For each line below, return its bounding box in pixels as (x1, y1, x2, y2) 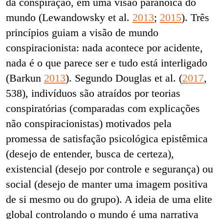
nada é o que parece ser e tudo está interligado (6, 56, 207, 69)
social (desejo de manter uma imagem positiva (6, 177, 208, 190)
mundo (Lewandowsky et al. (6, 11, 132, 23)
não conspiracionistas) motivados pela (6, 117, 172, 130)
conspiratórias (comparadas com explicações (6, 102, 200, 114)
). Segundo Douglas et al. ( (66, 71, 182, 84)
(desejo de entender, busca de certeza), (6, 147, 174, 160)
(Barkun (6, 71, 44, 84)
